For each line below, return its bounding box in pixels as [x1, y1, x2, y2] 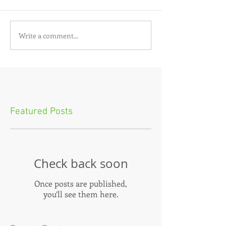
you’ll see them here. [43, 189, 119, 200]
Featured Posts [10, 106, 73, 118]
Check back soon [33, 155, 128, 172]
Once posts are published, [34, 178, 127, 189]
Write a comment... [19, 30, 78, 40]
